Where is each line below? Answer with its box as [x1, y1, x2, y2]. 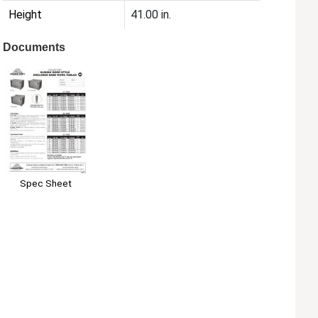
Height [9, 8, 43, 22]
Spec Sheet [19, 177, 72, 189]
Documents [3, 41, 66, 54]
